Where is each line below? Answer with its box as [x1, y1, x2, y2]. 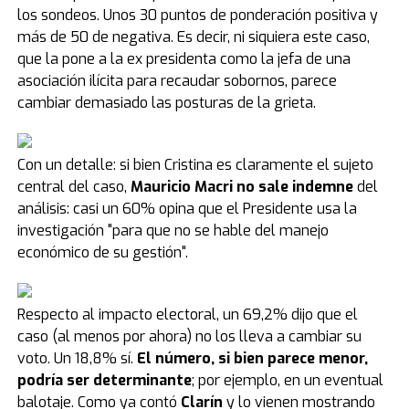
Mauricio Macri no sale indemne [130, 177, 353, 196]
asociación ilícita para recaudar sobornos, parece [16, 71, 337, 90]
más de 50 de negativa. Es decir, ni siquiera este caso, [16, 27, 370, 47]
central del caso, [16, 177, 131, 196]
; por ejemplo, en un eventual [191, 371, 383, 390]
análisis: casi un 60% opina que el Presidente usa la [16, 199, 357, 218]
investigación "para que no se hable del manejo [16, 221, 329, 240]
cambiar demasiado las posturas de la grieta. [16, 93, 316, 112]
